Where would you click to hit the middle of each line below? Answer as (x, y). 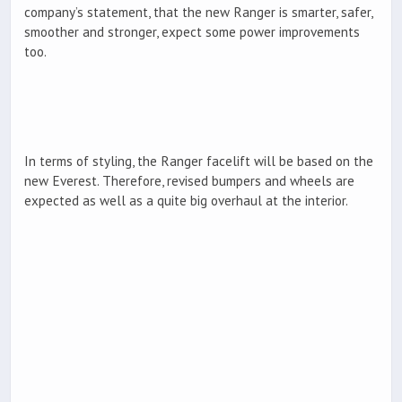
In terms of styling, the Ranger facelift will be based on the (199, 162)
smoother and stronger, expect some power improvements (192, 31)
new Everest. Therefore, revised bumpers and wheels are (189, 181)
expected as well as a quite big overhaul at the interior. (186, 201)
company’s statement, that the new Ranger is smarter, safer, (198, 12)
